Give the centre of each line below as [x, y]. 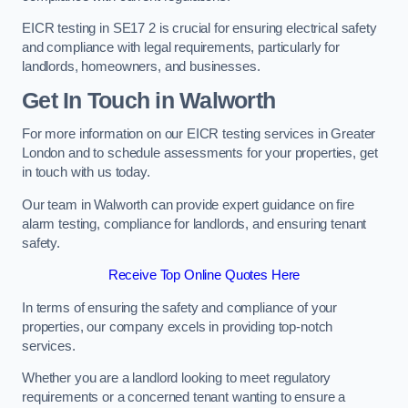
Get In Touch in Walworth [149, 100]
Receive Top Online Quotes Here [204, 275]
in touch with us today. [86, 173]
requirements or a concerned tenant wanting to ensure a [184, 398]
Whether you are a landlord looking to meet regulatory [177, 378]
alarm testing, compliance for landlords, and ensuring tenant [194, 224]
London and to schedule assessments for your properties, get [200, 153]
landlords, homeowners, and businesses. [141, 67]
